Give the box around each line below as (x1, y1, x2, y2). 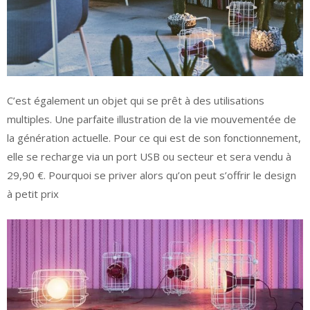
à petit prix (7, 187, 59, 201)
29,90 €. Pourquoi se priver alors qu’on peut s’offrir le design (7, 168, 296, 183)
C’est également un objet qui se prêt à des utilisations (7, 93, 264, 108)
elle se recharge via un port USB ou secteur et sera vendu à (7, 149, 291, 164)
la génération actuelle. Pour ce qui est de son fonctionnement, (7, 131, 301, 145)
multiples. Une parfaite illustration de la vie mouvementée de (7, 112, 296, 127)
